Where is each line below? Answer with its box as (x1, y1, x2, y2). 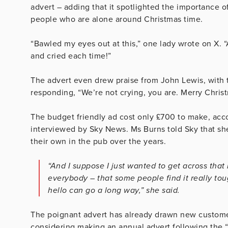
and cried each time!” (31, 51, 111, 62)
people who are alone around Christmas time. (31, 14, 203, 25)
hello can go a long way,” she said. (48, 185, 180, 196)
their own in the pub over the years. (31, 136, 166, 147)
